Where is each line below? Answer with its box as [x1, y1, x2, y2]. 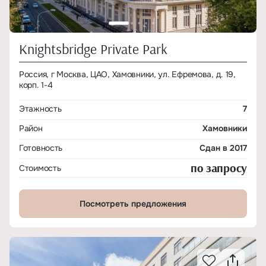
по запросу [190, 160, 247, 175]
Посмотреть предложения [80, 198, 186, 209]
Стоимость [19, 163, 61, 173]
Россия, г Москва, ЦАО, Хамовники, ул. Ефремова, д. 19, [19, 69, 236, 80]
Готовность [19, 142, 63, 153]
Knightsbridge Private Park [19, 40, 167, 58]
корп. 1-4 [19, 80, 53, 90]
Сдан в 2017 [199, 142, 247, 153]
